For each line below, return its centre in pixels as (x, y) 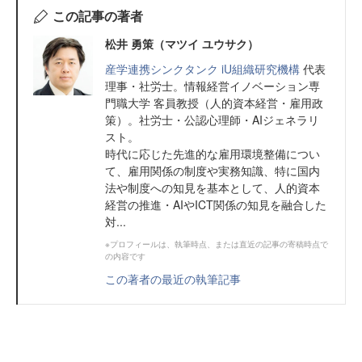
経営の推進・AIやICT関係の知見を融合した (216, 205)
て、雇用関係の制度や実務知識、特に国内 (213, 171)
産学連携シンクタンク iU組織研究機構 (202, 69)
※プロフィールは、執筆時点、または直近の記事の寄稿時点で (217, 244)
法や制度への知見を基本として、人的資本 (213, 188)
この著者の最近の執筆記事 (173, 279)
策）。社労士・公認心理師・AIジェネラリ (212, 120)
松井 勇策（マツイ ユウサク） (182, 44)
